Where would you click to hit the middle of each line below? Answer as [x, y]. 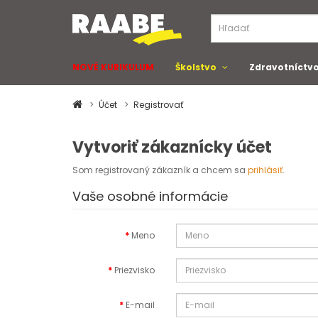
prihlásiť [265, 170]
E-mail [141, 305]
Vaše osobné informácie [150, 196]
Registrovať [158, 105]
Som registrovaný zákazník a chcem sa [160, 170]
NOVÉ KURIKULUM [113, 67]
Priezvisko [135, 270]
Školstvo [196, 67]
